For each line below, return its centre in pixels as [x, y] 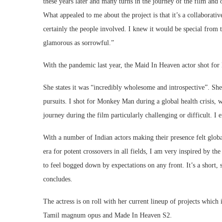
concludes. [58, 179]
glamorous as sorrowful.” [79, 43]
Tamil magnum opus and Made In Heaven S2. [108, 216]
